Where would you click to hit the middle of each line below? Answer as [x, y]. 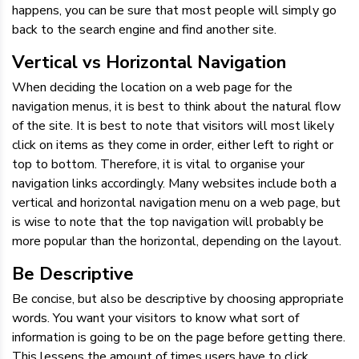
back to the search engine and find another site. [144, 30]
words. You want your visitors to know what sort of [155, 318]
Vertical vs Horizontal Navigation [149, 63]
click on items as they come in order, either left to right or [173, 145]
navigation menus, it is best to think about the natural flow [176, 107]
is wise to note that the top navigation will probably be [168, 222]
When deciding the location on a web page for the [152, 87]
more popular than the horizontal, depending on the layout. [177, 241]
